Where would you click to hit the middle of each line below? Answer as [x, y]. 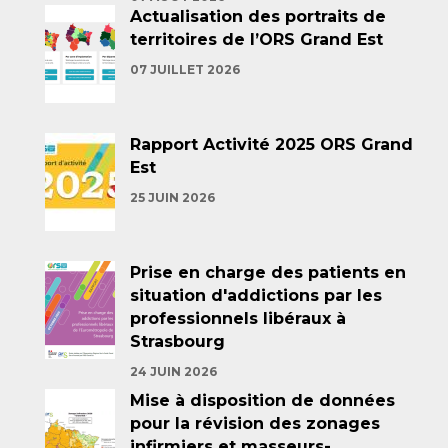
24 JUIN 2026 [173, 371]
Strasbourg [177, 341]
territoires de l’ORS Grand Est [256, 39]
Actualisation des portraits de [258, 16]
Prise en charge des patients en [268, 272]
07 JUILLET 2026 [185, 69]
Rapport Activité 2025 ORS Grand [271, 144]
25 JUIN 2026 [172, 197]
